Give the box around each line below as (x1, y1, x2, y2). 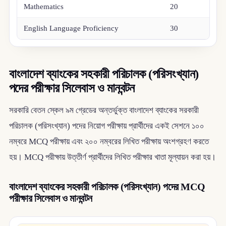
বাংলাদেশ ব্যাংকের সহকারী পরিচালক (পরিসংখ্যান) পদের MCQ (9, 181, 205, 192)
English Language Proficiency (24, 24, 119, 32)
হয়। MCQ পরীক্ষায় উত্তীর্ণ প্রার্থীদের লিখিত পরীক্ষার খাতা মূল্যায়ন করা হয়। (9, 152, 216, 162)
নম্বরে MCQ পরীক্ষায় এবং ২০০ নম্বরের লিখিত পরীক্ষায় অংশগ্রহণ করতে (9, 136, 209, 146)
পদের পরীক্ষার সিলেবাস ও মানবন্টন (9, 81, 135, 95)
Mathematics (24, 2, 64, 11)
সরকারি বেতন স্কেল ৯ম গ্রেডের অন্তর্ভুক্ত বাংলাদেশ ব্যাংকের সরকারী (9, 105, 199, 115)
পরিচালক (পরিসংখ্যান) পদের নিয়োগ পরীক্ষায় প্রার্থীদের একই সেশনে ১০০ (9, 121, 204, 131)
